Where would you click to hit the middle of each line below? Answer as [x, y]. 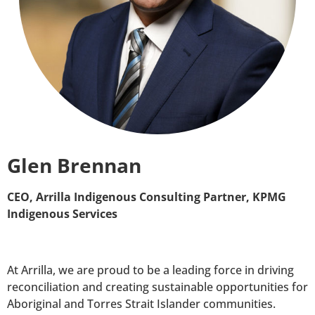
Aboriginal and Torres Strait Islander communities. [141, 303]
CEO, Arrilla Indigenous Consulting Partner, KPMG [147, 197]
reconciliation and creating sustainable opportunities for [157, 287]
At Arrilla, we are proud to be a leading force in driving [150, 270]
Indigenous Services [62, 213]
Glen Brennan [74, 165]
